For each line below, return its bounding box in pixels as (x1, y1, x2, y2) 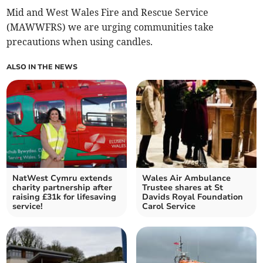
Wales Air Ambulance (142, 173, 231, 184)
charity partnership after (12, 182, 113, 194)
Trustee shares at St (142, 182, 223, 194)
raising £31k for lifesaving (12, 191, 117, 203)
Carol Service (142, 201, 195, 213)
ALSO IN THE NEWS (6, 62, 78, 72)
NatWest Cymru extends (12, 173, 113, 184)
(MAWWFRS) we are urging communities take (6, 21, 214, 33)
